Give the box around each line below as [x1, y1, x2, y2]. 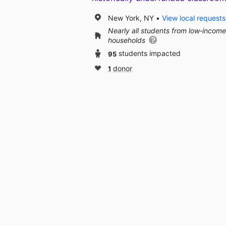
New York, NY [108, 13, 154, 22]
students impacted [119, 49, 181, 58]
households [108, 36, 147, 45]
